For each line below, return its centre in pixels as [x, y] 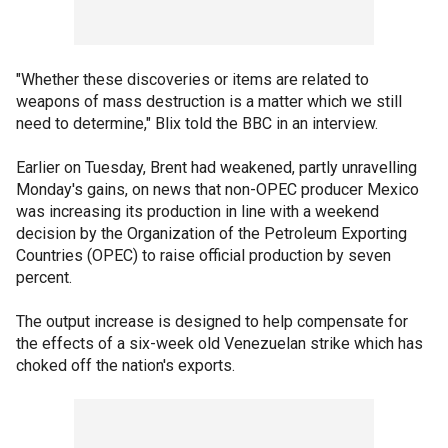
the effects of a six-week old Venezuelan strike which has [219, 343]
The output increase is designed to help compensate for [212, 321]
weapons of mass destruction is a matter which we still [209, 101]
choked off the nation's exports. [125, 365]
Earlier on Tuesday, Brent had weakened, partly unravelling [216, 167]
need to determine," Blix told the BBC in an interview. [197, 123]
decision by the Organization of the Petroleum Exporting [211, 233]
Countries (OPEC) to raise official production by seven [203, 255]
